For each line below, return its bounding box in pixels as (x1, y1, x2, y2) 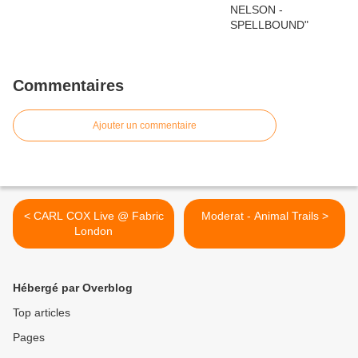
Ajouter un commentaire (93, 120, 197, 132)
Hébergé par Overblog (13, 281, 133, 295)
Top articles (13, 306, 70, 320)
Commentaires (13, 77, 124, 95)
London (74, 225, 113, 238)
